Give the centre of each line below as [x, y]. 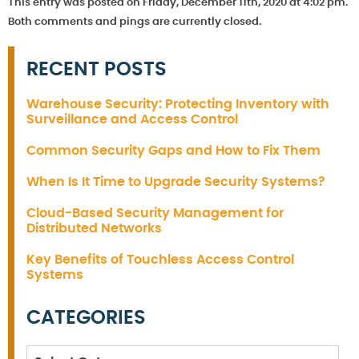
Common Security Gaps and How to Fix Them [173, 151]
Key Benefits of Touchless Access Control [160, 260]
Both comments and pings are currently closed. [135, 22]
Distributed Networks [94, 229]
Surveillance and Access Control [132, 120]
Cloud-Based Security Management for [155, 214]
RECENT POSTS [97, 70]
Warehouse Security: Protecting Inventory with [178, 105]
